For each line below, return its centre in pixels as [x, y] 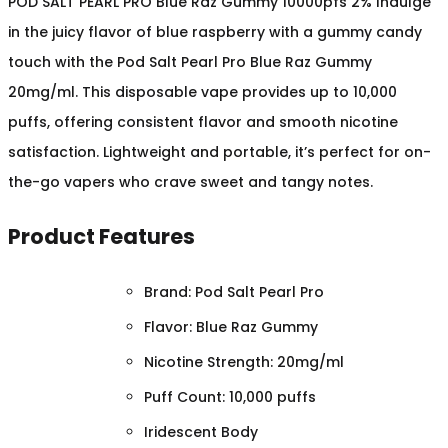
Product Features [101, 237]
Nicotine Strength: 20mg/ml [244, 361]
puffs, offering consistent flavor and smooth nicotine [203, 121]
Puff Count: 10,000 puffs [230, 396]
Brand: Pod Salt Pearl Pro [234, 291]
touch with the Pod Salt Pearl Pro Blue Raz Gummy [190, 61]
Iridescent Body [201, 431]
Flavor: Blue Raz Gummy [231, 326]
